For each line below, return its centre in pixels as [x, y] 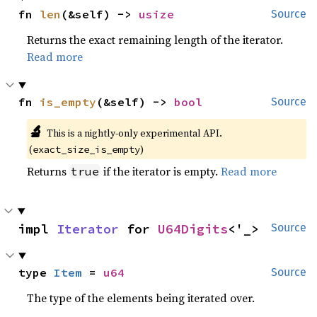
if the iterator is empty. [161, 171]
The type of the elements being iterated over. [141, 298]
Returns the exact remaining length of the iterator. [155, 40]
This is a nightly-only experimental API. [134, 133]
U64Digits [193, 229]
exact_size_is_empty [87, 149]
